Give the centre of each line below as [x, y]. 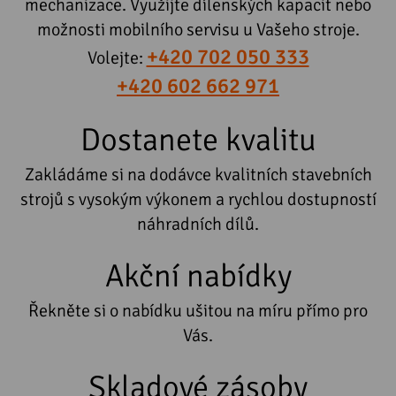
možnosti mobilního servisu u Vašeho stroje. [198, 29]
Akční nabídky [198, 276]
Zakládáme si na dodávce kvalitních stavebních [198, 174]
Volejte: [117, 57]
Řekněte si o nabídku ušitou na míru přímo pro [198, 310]
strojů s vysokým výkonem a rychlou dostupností [198, 199]
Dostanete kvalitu [198, 140]
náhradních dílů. [198, 224]
